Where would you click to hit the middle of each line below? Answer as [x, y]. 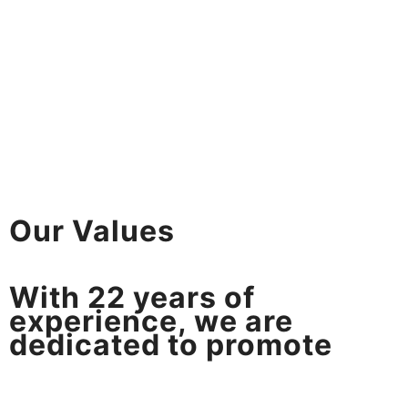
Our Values [92, 230]
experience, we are [151, 321]
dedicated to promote [171, 345]
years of [190, 298]
